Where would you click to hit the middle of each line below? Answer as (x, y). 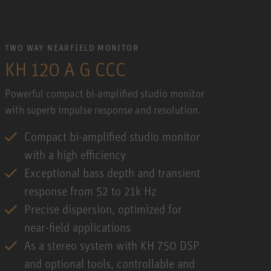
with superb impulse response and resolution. (103, 109)
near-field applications (77, 227)
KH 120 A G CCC (65, 69)
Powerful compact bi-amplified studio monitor (105, 93)
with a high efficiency (75, 154)
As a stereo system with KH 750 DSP (112, 245)
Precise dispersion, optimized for (103, 209)
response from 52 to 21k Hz (90, 191)
